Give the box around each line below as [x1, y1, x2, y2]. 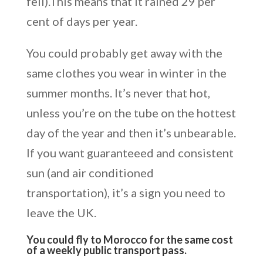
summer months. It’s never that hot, [26, 85, 210, 100]
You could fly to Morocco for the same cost [26, 232, 233, 246]
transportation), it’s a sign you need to [26, 185, 225, 200]
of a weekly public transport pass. [26, 243, 187, 257]
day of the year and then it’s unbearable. [26, 125, 236, 140]
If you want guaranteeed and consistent [26, 145, 234, 160]
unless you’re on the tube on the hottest [26, 105, 236, 120]
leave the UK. [26, 205, 96, 220]
